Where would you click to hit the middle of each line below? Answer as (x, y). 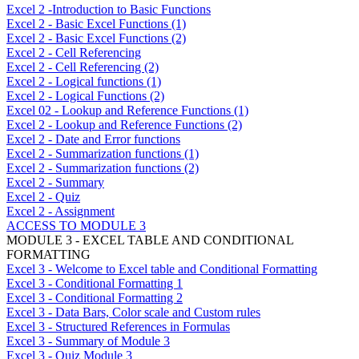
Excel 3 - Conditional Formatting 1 (95, 283)
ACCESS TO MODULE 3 (76, 225)
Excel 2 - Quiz (43, 196)
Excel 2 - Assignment (61, 211)
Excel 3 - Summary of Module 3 (88, 341)
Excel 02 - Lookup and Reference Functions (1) (127, 110)
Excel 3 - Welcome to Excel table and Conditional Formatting (162, 268)
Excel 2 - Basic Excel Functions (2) (96, 38)
